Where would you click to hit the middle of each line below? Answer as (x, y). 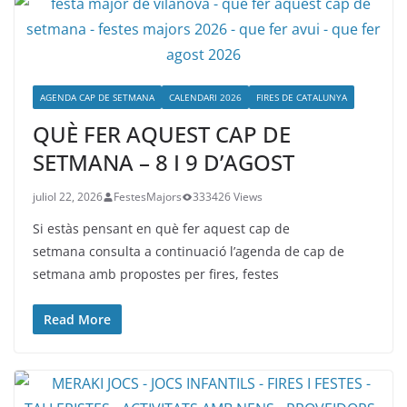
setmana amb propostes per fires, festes (156, 274)
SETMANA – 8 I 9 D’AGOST (164, 162)
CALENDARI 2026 (205, 97)
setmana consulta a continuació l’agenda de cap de (189, 251)
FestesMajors (148, 197)
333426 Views (228, 197)
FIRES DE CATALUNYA (302, 97)
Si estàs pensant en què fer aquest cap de (161, 228)
